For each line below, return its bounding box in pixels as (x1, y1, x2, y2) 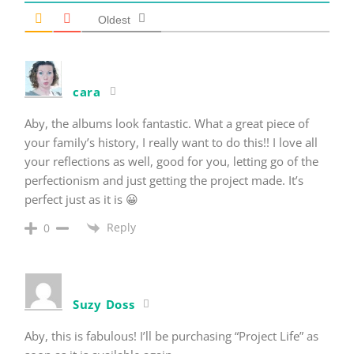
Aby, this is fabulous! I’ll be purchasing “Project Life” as (24, 327, 318, 344)
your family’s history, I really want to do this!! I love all (24, 134, 318, 150)
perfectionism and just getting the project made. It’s (24, 171, 303, 188)
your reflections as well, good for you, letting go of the (24, 153, 318, 169)
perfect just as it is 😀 (24, 190, 138, 207)
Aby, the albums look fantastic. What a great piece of (24, 115, 309, 131)
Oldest (98, 13, 130, 26)
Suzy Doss (73, 296, 135, 312)
